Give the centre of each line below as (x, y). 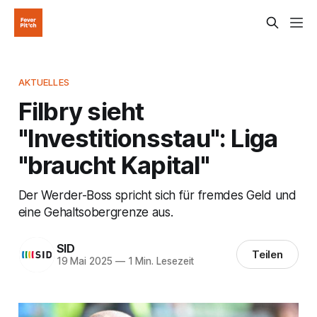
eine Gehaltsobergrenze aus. (96, 212)
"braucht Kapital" (114, 165)
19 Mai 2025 (84, 261)
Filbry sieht (81, 111)
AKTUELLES (44, 82)
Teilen (267, 255)
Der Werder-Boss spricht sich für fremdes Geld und (157, 195)
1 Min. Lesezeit (160, 261)
